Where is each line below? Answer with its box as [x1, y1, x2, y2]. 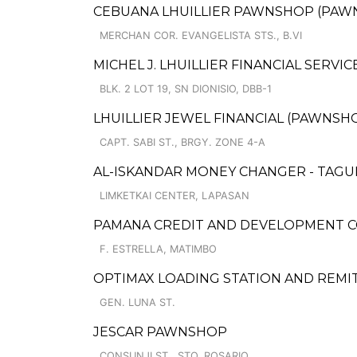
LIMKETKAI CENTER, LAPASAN [100, 190, 249, 202]
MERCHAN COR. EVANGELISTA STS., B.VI [100, 29, 302, 41]
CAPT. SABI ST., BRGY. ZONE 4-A [100, 136, 265, 148]
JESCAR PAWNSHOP [93, 324, 227, 339]
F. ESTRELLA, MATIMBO [100, 243, 217, 255]
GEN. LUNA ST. [100, 296, 175, 308]
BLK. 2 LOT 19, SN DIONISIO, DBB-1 [100, 83, 272, 95]
